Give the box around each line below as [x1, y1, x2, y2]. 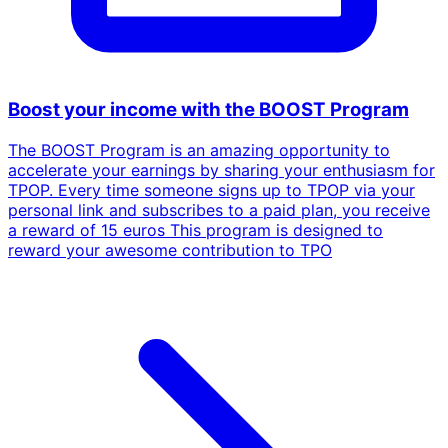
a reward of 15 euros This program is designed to [8, 219, 383, 240]
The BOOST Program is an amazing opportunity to [8, 139, 390, 160]
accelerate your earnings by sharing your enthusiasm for [8, 159, 435, 180]
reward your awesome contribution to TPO [8, 239, 332, 260]
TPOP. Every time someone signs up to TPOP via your [8, 179, 415, 200]
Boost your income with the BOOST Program [8, 98, 409, 122]
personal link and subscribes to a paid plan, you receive [8, 199, 430, 220]
